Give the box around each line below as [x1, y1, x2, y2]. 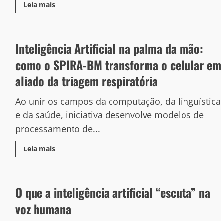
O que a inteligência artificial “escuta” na [15, 184, 210, 201]
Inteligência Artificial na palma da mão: [15, 39, 203, 57]
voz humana [15, 200, 71, 218]
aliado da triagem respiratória [15, 72, 158, 90]
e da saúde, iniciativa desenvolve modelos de [15, 109, 204, 121]
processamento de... [15, 123, 100, 135]
